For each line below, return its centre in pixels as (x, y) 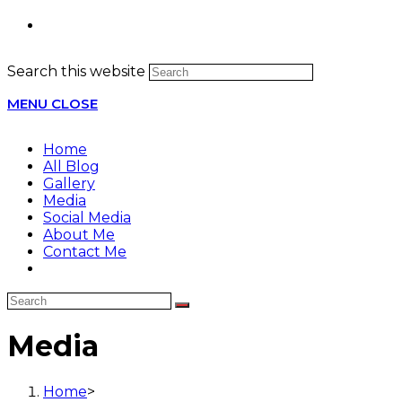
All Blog (71, 166)
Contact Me (85, 252)
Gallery (69, 184)
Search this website (76, 71)
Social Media (87, 218)
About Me (79, 235)
